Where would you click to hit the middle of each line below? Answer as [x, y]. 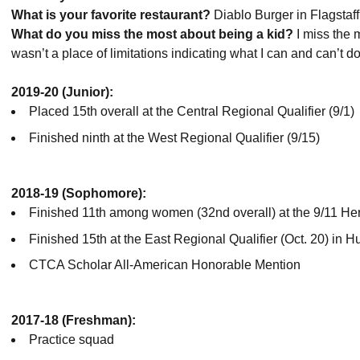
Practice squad [72, 340]
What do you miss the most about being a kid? [152, 34]
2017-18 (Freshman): [74, 321]
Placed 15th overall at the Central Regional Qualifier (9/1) [192, 111]
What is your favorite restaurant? [111, 15]
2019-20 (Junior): [62, 92]
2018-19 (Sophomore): [79, 193]
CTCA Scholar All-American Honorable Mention [165, 265]
